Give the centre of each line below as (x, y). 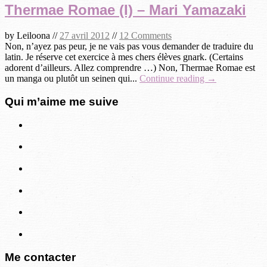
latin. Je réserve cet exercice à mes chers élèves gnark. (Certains (124, 57)
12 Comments (145, 36)
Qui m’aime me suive (62, 101)
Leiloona (33, 36)
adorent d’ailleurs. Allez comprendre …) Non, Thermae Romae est (130, 68)
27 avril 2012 (85, 36)
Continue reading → (178, 79)
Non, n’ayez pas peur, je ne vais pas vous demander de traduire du (129, 46)
